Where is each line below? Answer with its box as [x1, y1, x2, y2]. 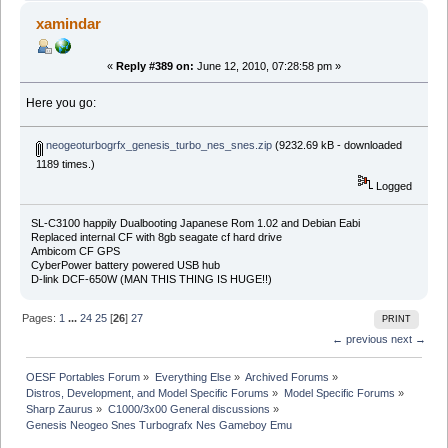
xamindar [36, 15, 102, 33]
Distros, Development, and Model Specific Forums [26, 386, 270, 399]
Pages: [22, 311, 60, 324]
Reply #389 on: [116, 60, 194, 73]
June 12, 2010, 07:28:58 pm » [194, 60, 341, 73]
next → [390, 333, 426, 346]
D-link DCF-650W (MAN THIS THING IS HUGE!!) [30, 272, 272, 285]
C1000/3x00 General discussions [107, 402, 270, 415]
